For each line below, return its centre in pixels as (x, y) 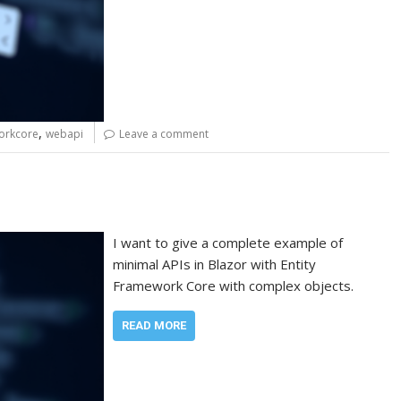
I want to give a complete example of (228, 243)
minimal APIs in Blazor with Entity (215, 264)
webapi (64, 133)
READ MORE (154, 326)
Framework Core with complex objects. (234, 286)
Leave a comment (164, 133)
